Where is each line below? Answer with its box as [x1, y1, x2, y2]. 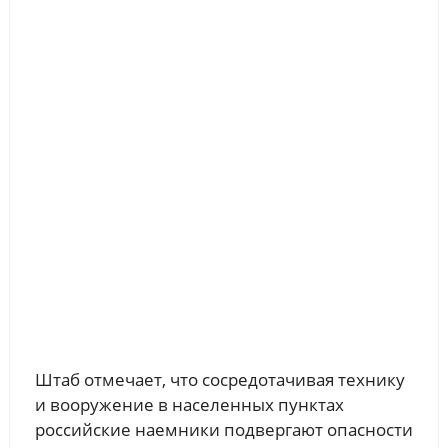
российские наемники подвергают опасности [34, 418, 413, 442]
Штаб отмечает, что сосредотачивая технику [34, 368, 405, 392]
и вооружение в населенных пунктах [34, 393, 344, 417]
